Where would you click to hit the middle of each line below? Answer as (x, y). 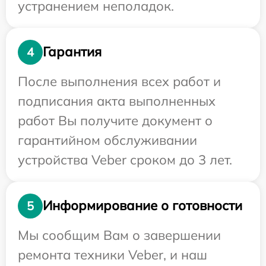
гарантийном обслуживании (107, 140)
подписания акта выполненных (117, 101)
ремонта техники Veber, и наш (113, 254)
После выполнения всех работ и (119, 81)
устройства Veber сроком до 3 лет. (125, 159)
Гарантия (72, 52)
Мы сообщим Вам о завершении (119, 235)
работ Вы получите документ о (115, 120)
